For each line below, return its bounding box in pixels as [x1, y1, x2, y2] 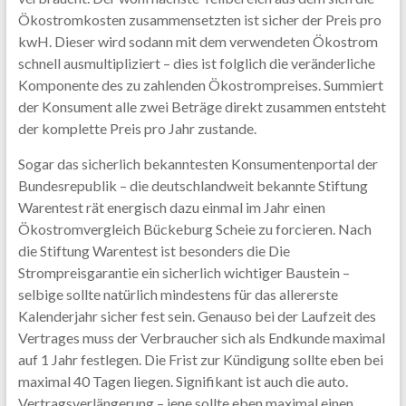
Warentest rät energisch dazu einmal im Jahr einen [17, 198, 325, 216]
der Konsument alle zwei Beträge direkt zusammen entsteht [17, 98, 386, 115]
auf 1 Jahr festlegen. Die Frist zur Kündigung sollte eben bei [17, 351, 383, 368]
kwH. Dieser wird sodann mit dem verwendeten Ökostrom [17, 33, 378, 50]
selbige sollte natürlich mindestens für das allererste [17, 285, 338, 303]
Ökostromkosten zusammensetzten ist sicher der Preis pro [17, 11, 382, 28]
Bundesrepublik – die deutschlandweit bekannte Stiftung [17, 177, 368, 194]
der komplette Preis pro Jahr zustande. [17, 120, 256, 137]
